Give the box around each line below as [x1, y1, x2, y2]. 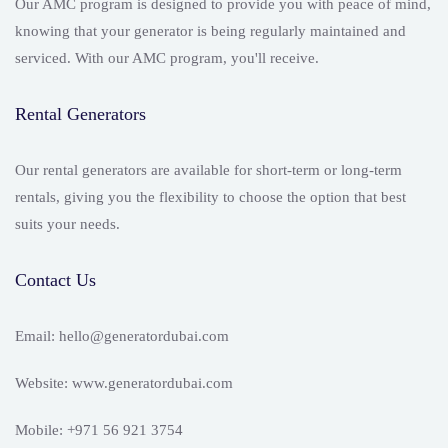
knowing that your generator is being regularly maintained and [15, 23, 406, 40]
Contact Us [15, 270, 96, 291]
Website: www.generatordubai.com [15, 375, 233, 392]
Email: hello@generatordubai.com [15, 328, 229, 345]
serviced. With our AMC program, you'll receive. [15, 50, 319, 67]
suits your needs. [15, 216, 120, 233]
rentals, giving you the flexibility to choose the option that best [15, 189, 406, 206]
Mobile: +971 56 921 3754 [15, 422, 183, 439]
